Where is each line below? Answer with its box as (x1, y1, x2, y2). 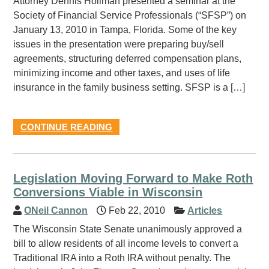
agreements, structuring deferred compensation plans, (13, 53, 242, 64)
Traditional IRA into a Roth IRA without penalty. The (13, 253, 231, 263)
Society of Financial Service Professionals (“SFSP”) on (13, 10, 247, 20)
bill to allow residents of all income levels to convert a (13, 238, 239, 249)
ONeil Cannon (24, 205, 88, 216)
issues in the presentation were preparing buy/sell (13, 39, 225, 49)
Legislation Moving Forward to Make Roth (13, 172, 253, 185)
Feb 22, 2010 (106, 205, 166, 216)
